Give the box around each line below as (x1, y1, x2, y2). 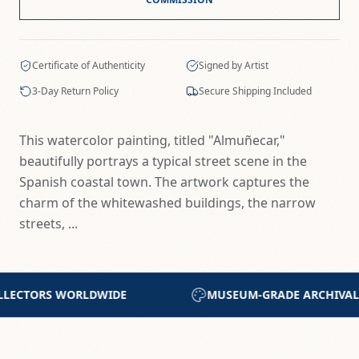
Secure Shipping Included (199, 84, 312, 98)
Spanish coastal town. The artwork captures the (19, 173, 309, 191)
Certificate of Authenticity (32, 58, 145, 72)
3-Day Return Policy (32, 84, 119, 98)
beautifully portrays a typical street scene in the (19, 152, 307, 170)
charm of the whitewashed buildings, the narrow (19, 194, 316, 212)
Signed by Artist (199, 58, 268, 72)
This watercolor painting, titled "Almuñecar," (19, 131, 285, 149)
